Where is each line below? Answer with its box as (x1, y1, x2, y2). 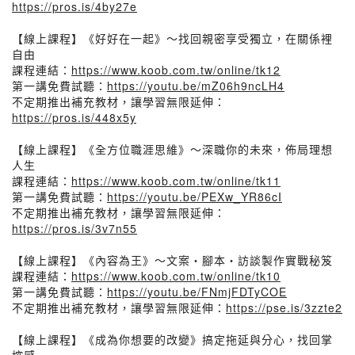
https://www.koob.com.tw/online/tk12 (71, 62, 281, 78)
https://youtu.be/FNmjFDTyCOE (107, 284, 287, 300)
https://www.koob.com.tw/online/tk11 (71, 173, 281, 189)
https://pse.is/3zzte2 (226, 300, 342, 315)
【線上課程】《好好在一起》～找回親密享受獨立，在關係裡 (12, 30, 333, 46)
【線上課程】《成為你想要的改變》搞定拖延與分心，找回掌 (12, 331, 333, 347)
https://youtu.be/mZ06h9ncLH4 (107, 78, 284, 94)
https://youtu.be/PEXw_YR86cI (107, 189, 282, 204)
